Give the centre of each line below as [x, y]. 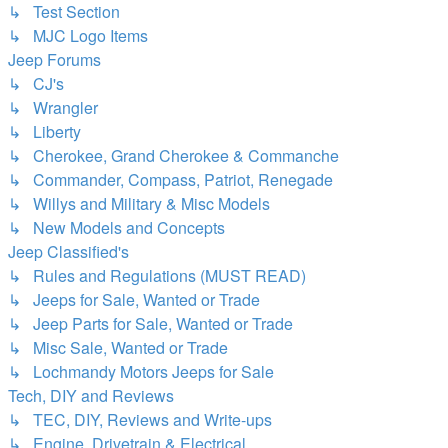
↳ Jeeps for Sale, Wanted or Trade [134, 299]
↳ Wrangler [53, 107]
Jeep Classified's [68, 251]
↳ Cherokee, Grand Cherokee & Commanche [173, 155]
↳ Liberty [44, 131]
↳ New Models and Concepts [116, 227]
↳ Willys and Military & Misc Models [139, 203]
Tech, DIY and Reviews [91, 395]
